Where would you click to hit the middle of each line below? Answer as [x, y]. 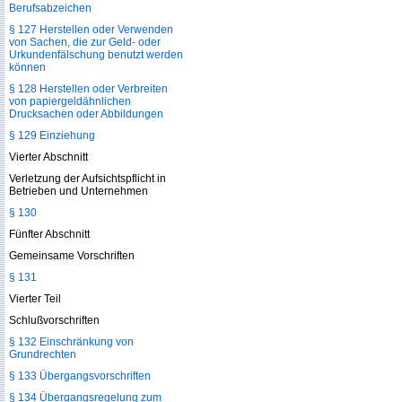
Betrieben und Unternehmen [79, 191]
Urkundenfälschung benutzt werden [96, 55]
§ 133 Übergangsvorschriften [80, 376]
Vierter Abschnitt [48, 157]
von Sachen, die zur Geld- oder [85, 42]
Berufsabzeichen [50, 8]
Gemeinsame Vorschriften [72, 256]
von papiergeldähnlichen [70, 101]
